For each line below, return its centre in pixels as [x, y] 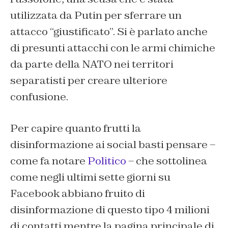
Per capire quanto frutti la [76, 129]
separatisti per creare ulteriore [89, 81]
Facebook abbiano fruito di [78, 194]
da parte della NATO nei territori [92, 64]
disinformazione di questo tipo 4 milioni [110, 210]
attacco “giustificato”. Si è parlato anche [109, 32]
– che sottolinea [167, 161]
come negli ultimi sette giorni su [90, 177]
